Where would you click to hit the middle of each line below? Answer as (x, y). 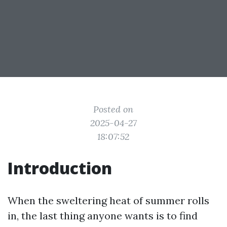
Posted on (113, 109)
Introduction (60, 168)
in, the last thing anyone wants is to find (103, 216)
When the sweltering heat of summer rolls (108, 200)
